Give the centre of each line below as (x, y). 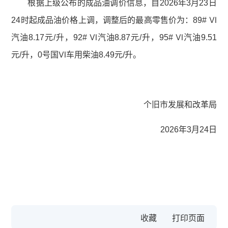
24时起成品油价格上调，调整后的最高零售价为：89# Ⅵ (114, 20)
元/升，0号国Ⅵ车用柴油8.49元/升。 (76, 55)
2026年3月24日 (188, 130)
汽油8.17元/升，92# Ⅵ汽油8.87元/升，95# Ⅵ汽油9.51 (114, 38)
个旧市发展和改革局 (180, 105)
